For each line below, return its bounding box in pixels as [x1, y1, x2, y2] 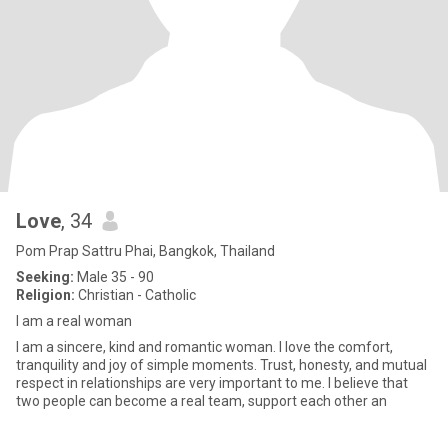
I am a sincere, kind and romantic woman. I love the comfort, [16, 339, 393, 355]
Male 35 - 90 [74, 269, 154, 285]
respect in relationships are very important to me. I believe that [16, 375, 408, 391]
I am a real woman [16, 313, 132, 329]
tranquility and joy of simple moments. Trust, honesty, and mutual [16, 357, 427, 373]
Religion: [16, 287, 75, 303]
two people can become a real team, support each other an [16, 393, 387, 409]
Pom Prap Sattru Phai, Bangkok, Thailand [16, 243, 275, 259]
